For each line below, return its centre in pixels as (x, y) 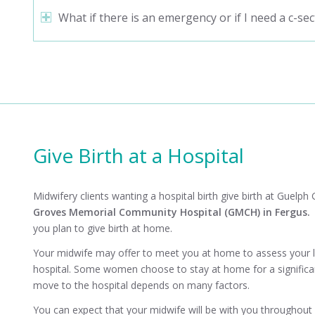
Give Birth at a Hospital (138, 156)
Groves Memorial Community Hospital (127, 212)
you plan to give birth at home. (102, 228)
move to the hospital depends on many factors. (141, 285)
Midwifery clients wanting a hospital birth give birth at (155, 195)
